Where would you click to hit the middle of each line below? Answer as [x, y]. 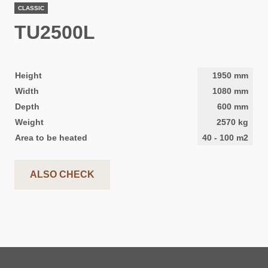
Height [28, 76]
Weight [29, 122]
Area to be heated [51, 138]
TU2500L [54, 33]
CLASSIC [31, 8]
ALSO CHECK [62, 175]
